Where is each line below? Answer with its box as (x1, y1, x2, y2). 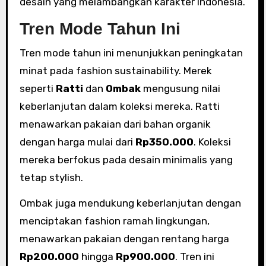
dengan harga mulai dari (19, 135, 135, 148)
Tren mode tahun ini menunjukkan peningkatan (19, 46, 243, 59)
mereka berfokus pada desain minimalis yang (19, 153, 233, 166)
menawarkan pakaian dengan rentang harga (19, 232, 229, 245)
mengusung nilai (140, 82, 220, 94)
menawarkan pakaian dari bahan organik (19, 118, 211, 130)
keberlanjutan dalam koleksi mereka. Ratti (19, 100, 220, 112)
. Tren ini (175, 250, 214, 262)
